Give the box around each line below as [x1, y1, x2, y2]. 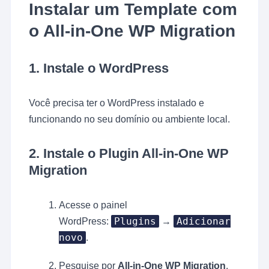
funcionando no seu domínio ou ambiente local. [29, 114, 231, 125]
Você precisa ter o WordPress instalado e [29, 98, 205, 109]
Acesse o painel [59, 200, 128, 211]
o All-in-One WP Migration [29, 22, 236, 41]
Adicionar [177, 216, 231, 228]
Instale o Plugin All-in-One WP [43, 146, 229, 162]
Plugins [114, 216, 157, 228]
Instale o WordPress [43, 61, 169, 76]
